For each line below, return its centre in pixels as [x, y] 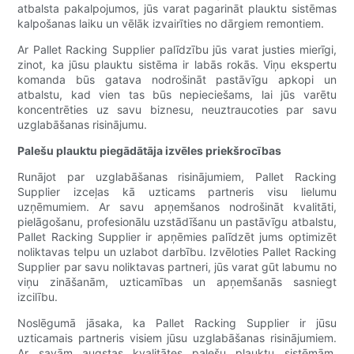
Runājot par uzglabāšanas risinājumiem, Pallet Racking [177, 177]
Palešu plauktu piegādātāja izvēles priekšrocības [150, 151]
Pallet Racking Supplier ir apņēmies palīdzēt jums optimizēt [177, 237]
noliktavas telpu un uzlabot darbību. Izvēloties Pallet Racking [177, 252]
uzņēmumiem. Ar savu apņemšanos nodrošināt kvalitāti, [177, 207]
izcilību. [38, 297]
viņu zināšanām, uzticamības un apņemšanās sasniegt [177, 282]
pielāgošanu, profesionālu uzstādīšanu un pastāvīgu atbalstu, [177, 222]
